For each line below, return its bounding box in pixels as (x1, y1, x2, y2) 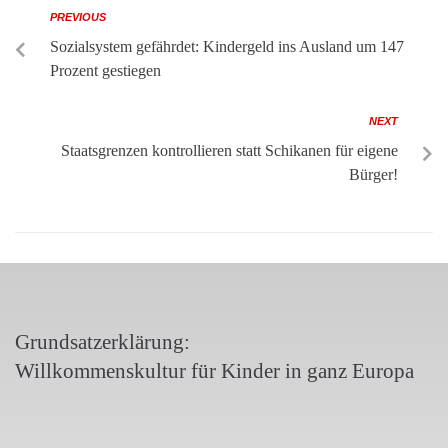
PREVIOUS (50, 11, 106, 24)
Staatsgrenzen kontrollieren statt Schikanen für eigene (61, 142, 398, 160)
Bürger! (349, 166, 398, 184)
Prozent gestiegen (50, 62, 161, 80)
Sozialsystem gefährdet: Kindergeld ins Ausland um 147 (50, 38, 404, 56)
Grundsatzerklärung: (15, 330, 190, 355)
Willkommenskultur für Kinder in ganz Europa (15, 359, 414, 384)
